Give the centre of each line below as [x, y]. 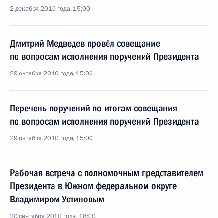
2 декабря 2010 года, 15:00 [50, 9]
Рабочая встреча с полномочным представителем [107, 173]
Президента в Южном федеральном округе [93, 186]
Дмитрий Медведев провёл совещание [85, 43]
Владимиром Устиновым [57, 199]
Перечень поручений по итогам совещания [93, 108]
